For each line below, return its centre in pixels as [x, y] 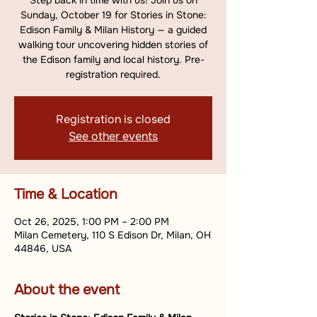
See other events [113, 136]
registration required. [113, 74]
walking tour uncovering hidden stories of [113, 45]
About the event [67, 290]
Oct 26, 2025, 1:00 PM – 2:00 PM [92, 221]
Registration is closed [113, 119]
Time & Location [66, 194]
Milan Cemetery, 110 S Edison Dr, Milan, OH [113, 235]
